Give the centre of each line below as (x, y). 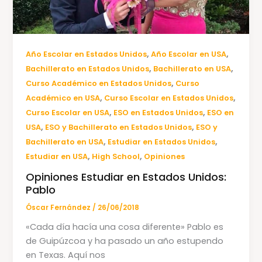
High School (116, 157)
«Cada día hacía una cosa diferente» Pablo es (125, 227)
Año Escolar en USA (189, 54)
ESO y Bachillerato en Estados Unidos (119, 127)
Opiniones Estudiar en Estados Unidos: (126, 177)
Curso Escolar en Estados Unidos (169, 98)
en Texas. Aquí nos (66, 255)
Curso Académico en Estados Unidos (99, 84)
